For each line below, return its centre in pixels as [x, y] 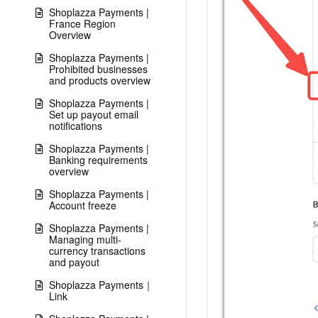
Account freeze [83, 205]
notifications [76, 126]
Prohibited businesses [98, 69]
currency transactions [97, 251]
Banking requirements [98, 160]
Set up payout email [94, 114]
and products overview [100, 80]
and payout [74, 262]
